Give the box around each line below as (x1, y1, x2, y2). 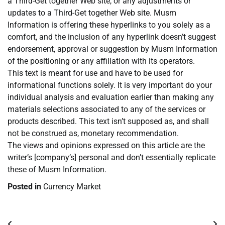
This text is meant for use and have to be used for (8, 68, 183, 78)
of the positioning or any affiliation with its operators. (8, 56, 195, 66)
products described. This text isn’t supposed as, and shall (8, 117, 209, 127)
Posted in (8, 182, 43, 192)
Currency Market (43, 182, 101, 192)
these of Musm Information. (8, 165, 106, 175)
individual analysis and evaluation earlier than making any (8, 92, 214, 102)
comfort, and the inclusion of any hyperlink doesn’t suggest (8, 32, 216, 42)
